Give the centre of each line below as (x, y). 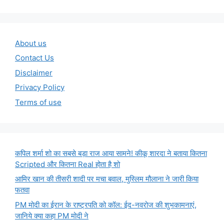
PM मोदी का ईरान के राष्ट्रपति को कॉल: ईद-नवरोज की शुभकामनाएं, (106, 204)
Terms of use (38, 102)
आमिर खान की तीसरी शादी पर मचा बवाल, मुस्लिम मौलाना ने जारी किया (107, 179)
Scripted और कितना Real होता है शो (67, 164)
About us (31, 43)
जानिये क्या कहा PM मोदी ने (52, 215)
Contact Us (34, 58)
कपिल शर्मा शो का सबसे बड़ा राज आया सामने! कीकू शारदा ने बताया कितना (111, 153)
